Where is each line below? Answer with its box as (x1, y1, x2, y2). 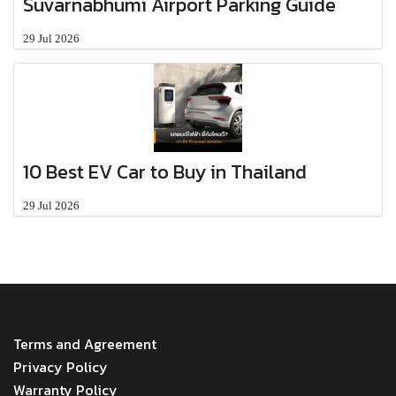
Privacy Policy (13, 355, 108, 377)
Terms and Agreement (13, 332, 156, 354)
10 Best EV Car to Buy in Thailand (23, 156, 307, 187)
